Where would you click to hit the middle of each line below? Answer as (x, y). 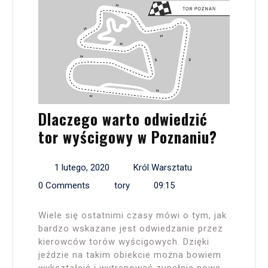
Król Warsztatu (163, 167)
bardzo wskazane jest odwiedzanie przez (131, 228)
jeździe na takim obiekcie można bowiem (130, 255)
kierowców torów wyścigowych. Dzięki (124, 241)
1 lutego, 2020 (82, 167)
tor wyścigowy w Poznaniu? (128, 136)
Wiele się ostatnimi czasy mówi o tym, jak (133, 215)
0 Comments (64, 185)
